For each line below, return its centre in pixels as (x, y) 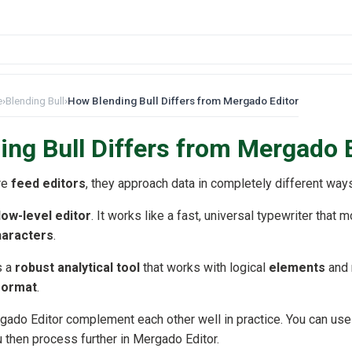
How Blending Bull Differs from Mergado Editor (183, 101)
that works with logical (204, 268)
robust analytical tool (77, 268)
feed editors (48, 184)
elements (297, 268)
